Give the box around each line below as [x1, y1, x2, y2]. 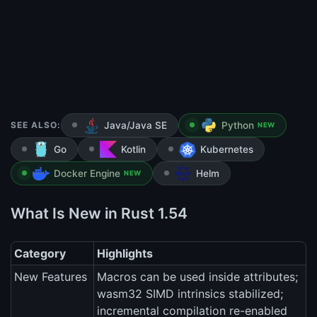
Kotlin [121, 144, 146, 156]
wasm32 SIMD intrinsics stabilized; [97, 287, 283, 301]
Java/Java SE [104, 120, 167, 132]
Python [221, 120, 254, 132]
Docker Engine [54, 168, 120, 180]
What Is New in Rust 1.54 [11, 204, 188, 223]
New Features [14, 270, 87, 284]
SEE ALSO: [11, 120, 61, 131]
